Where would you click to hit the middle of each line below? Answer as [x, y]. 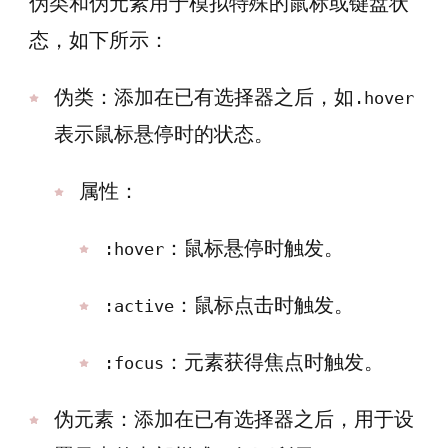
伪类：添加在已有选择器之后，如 [204, 97]
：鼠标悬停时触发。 [254, 248]
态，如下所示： [99, 40]
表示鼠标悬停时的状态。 [164, 134]
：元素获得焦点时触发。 [274, 362]
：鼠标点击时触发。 [264, 305]
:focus [134, 363]
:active [139, 306]
